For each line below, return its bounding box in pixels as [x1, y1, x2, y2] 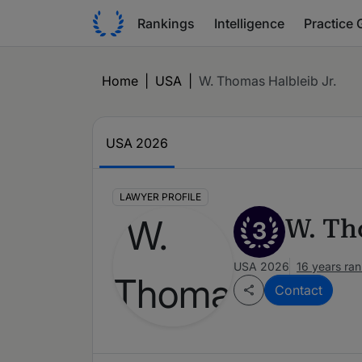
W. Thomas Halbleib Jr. [199, 73, 336, 89]
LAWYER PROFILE [119, 191, 201, 204]
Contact [275, 282, 322, 299]
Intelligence [214, 15, 284, 32]
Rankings [137, 15, 195, 32]
